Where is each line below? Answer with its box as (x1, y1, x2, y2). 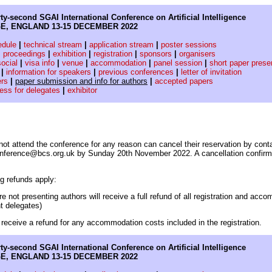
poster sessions (161, 40, 217, 49)
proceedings (3, 49, 46, 58)
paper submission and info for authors (15, 76, 148, 86)
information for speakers (6, 67, 91, 76)
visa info (25, 58, 55, 67)
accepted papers (155, 76, 213, 86)
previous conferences (98, 67, 174, 76)
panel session (154, 58, 202, 67)
